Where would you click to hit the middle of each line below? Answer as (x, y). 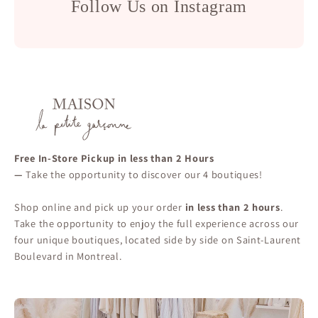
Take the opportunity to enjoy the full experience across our (157, 223)
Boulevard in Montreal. (68, 256)
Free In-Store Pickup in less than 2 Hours (114, 158)
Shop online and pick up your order (98, 207)
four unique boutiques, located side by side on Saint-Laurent (158, 239)
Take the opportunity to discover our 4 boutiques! (144, 174)
